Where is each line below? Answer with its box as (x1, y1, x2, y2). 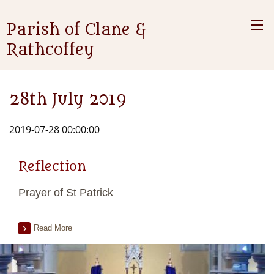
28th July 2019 (9, 91, 126, 109)
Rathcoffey (6, 41, 94, 59)
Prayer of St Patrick (18, 187, 113, 199)
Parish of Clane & (6, 21, 146, 39)
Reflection (18, 159, 86, 174)
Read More (34, 223, 72, 232)
